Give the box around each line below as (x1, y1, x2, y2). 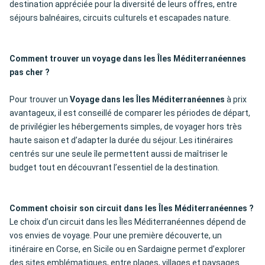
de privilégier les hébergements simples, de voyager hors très (9, 122, 242, 132)
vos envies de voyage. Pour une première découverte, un (9, 231, 222, 241)
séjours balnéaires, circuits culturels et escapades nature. (9, 13, 231, 23)
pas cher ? (9, 67, 50, 77)
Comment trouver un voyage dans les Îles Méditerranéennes (9, 54, 246, 64)
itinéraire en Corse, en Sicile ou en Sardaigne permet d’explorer (9, 244, 245, 254)
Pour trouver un (9, 95, 70, 105)
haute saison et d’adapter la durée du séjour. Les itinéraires (9, 135, 233, 146)
